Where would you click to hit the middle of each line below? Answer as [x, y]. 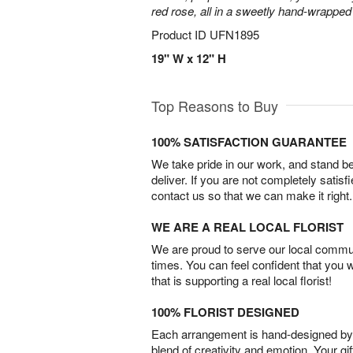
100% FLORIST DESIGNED [225, 312]
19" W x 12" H [189, 58]
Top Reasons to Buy [215, 106]
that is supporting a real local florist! [242, 280]
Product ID [180, 34]
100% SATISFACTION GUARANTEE [249, 142]
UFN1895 [234, 34]
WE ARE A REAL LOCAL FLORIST [247, 227]
